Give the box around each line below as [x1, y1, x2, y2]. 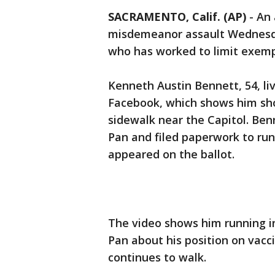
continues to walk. [108, 250, 206, 265]
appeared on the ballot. [108, 147, 234, 161]
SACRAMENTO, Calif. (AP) [108, 9, 246, 24]
